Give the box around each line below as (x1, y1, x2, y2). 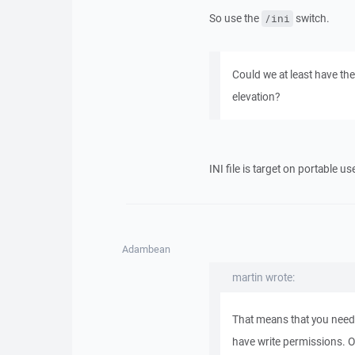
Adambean (122, 242, 171, 256)
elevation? (231, 90, 280, 104)
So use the (208, 11, 261, 25)
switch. (292, 11, 330, 25)
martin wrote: (231, 270, 295, 284)
